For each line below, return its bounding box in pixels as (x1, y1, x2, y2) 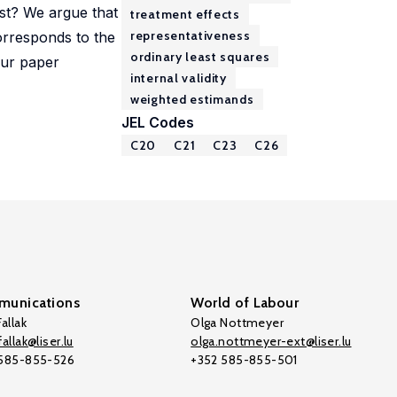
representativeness (130, 27, 251, 43)
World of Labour (191, 294, 300, 311)
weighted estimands (130, 91, 254, 107)
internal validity (130, 70, 227, 86)
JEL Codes (121, 113, 194, 131)
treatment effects (130, 6, 240, 22)
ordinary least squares (130, 49, 270, 65)
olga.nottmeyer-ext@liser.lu (191, 333, 352, 349)
